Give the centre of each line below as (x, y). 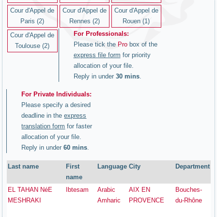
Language (112, 166)
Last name (23, 166)
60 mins (76, 147)
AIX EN (140, 190)
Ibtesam (77, 190)
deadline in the (43, 116)
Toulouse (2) (32, 46)
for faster (79, 126)
